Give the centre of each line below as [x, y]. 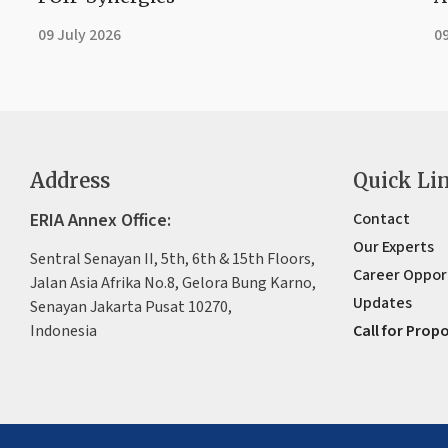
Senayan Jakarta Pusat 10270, [131, 306]
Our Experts [394, 246]
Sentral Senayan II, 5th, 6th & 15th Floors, [172, 258]
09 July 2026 [79, 34]
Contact [382, 218]
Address [70, 180]
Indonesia [63, 330]
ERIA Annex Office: [100, 220]
